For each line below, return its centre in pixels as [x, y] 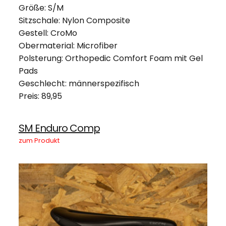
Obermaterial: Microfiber [68, 45]
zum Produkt [40, 140]
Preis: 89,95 [40, 96]
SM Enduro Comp [59, 128]
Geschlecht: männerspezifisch [79, 83]
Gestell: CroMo [48, 33]
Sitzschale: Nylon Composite [74, 20]
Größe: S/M [41, 8]
